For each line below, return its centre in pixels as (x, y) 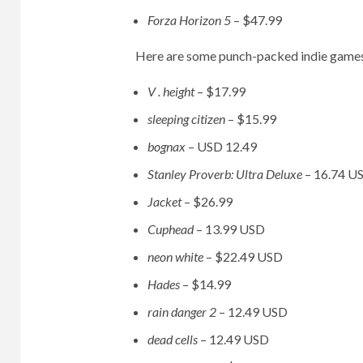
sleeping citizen (187, 119)
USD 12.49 (225, 147)
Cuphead (171, 229)
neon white (176, 257)
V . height (172, 92)
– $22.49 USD (244, 257)
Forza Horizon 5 (190, 20)
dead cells (173, 340)
